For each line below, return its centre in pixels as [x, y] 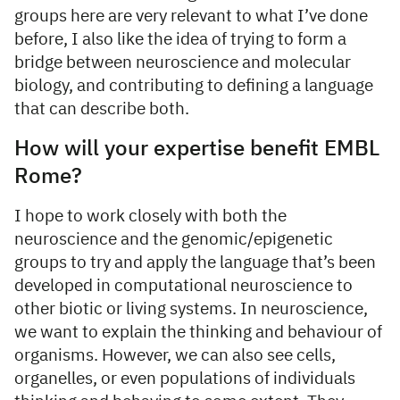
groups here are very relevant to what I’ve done [191, 16]
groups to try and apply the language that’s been [195, 262]
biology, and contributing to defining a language [194, 86]
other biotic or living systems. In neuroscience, [191, 309]
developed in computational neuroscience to [183, 286]
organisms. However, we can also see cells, [175, 355]
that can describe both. [104, 109]
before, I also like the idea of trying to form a [180, 39]
